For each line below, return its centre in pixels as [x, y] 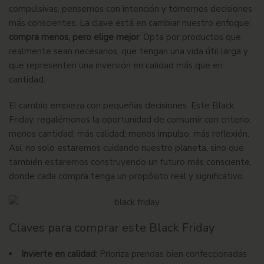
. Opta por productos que [190, 37]
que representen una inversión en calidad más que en [116, 66]
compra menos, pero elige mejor [74, 37]
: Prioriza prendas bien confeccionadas [171, 254]
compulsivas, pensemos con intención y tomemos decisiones [131, 9]
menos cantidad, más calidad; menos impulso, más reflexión [128, 134]
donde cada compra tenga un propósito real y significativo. [127, 176]
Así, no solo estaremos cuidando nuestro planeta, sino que [126, 148]
